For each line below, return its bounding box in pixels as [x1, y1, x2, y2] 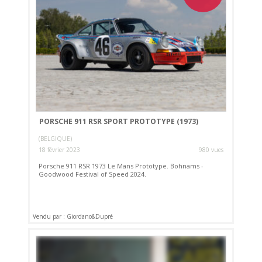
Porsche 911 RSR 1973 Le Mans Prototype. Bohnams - [39, 161, 204, 170]
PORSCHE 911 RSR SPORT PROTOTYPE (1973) [39, 116, 198, 127]
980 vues [198, 145, 223, 154]
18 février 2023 [39, 145, 81, 154]
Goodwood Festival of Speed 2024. [39, 169, 147, 178]
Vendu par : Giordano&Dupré [33, 212, 113, 221]
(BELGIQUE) [39, 134, 73, 143]
